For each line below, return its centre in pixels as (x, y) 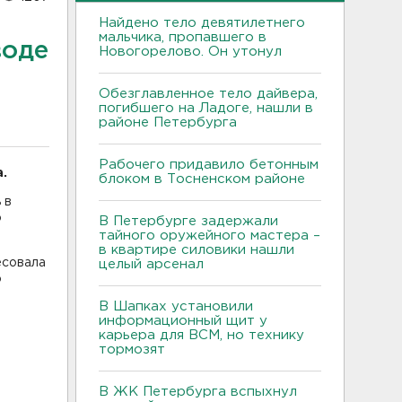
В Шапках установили (176, 306)
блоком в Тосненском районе (202, 179)
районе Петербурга (172, 122)
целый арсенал (153, 264)
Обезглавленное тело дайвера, (208, 93)
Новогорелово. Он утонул (192, 51)
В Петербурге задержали (188, 221)
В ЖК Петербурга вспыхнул (198, 391)
